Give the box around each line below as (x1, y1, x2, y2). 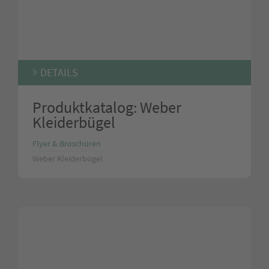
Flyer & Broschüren (32, 138, 101, 149)
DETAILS (38, 65, 78, 79)
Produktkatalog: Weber (32, 97, 181, 117)
